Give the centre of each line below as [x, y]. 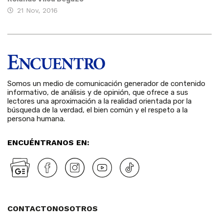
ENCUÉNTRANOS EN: [48, 142]
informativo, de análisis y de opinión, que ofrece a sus [98, 92]
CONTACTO [30, 208]
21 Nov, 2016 [37, 11]
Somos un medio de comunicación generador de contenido [106, 83]
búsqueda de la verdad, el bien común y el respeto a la [98, 110]
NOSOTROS [75, 208]
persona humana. [36, 119]
